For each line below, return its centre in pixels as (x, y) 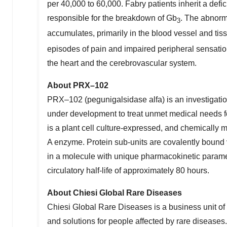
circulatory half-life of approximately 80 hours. (128, 170)
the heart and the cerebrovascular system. (122, 63)
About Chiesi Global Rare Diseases (115, 193)
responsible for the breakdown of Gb (112, 18)
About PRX (69, 85)
